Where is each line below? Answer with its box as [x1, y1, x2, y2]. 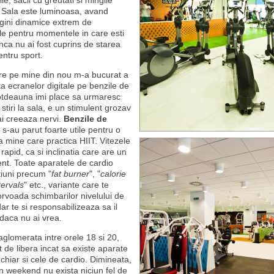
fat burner [51, 169, 89, 179]
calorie [100, 169, 126, 179]
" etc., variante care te [23, 180, 109, 190]
